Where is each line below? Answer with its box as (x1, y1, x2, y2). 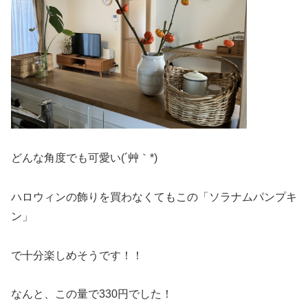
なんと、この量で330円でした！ (11, 288, 173, 300)
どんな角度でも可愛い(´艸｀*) (11, 152, 157, 164)
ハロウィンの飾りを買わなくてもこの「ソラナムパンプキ (11, 190, 297, 203)
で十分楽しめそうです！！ (11, 249, 143, 261)
